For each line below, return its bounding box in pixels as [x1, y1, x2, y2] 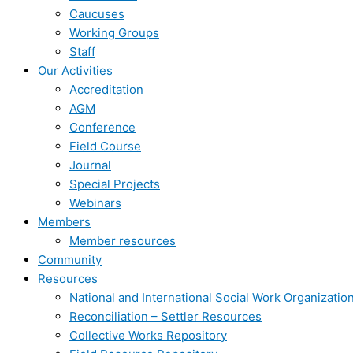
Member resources [69, 233, 176, 248]
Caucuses [69, 6, 124, 21]
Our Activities [38, 63, 113, 78]
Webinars [69, 195, 121, 210]
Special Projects [69, 176, 160, 191]
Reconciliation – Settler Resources [69, 309, 262, 324]
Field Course [69, 139, 141, 154]
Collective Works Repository [69, 328, 227, 343]
